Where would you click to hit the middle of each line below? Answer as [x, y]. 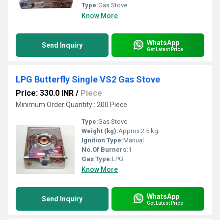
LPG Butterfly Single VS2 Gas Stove [88, 79]
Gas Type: [97, 159]
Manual [134, 140]
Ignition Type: [102, 140]
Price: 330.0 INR [45, 93]
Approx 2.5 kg [138, 131]
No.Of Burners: [105, 150]
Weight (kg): [100, 131]
